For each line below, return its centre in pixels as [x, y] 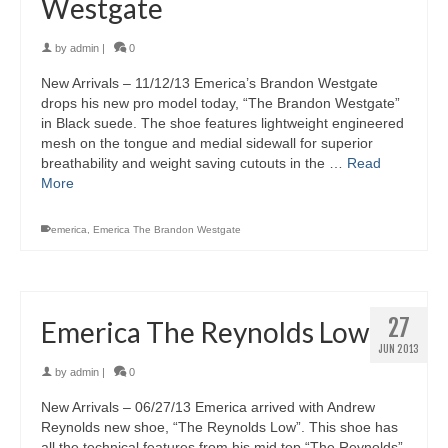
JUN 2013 [398, 349]
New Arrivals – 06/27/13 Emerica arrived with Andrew [208, 407]
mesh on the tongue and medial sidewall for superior [207, 143]
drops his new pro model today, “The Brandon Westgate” [220, 103]
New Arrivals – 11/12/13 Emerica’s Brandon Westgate [209, 83]
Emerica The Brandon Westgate [167, 230]
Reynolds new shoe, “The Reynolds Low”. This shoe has [219, 427]
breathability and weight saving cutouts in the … [194, 163]
